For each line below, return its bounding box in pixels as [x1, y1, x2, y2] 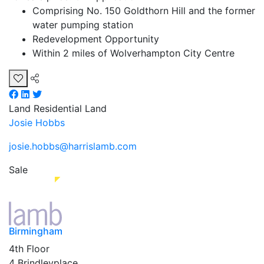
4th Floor [9, 242, 49, 255]
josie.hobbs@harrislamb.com [9, 140, 137, 153]
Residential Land [34, 103, 107, 115]
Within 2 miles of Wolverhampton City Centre [32, 47, 235, 60]
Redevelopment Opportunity [32, 33, 159, 45]
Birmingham [9, 225, 62, 237]
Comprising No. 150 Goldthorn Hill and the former [32, 5, 255, 17]
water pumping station [32, 19, 133, 31]
